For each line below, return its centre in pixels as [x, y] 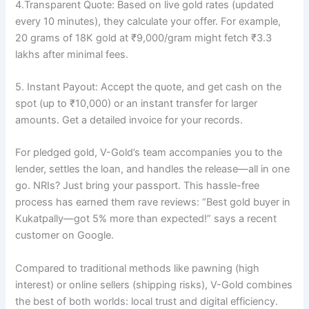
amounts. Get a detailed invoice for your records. [129, 120]
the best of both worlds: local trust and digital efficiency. [147, 301]
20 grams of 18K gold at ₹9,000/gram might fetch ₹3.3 [144, 38]
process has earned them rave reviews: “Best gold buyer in [153, 202]
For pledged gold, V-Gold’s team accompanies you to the [149, 153]
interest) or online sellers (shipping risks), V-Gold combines [154, 285]
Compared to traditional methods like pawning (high [138, 268]
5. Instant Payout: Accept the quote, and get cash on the [149, 87]
